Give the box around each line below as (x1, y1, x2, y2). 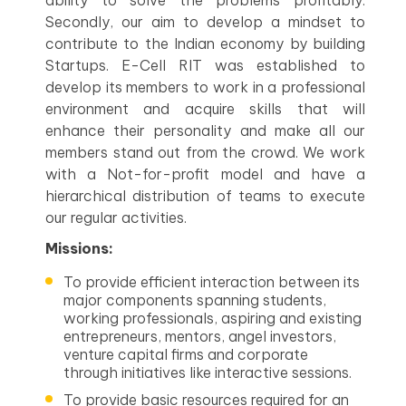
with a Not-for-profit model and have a (45, 165, 365, 183)
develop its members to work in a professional (45, 78, 365, 96)
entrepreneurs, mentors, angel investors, (63, 327, 336, 345)
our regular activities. (45, 208, 187, 227)
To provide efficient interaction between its (63, 273, 360, 291)
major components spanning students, (63, 291, 326, 309)
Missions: (45, 239, 113, 257)
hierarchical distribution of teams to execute (45, 187, 365, 205)
